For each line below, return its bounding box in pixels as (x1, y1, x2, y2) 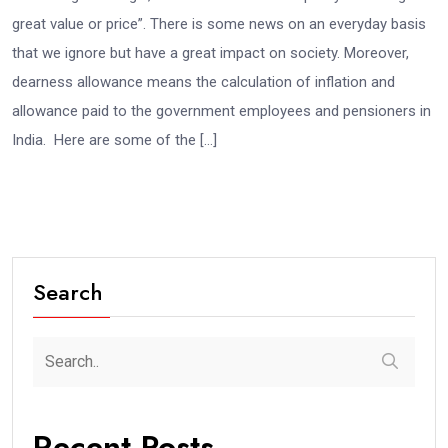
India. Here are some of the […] (12, 130, 217, 149)
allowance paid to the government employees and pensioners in (12, 101, 431, 120)
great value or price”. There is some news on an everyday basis (12, 14, 426, 33)
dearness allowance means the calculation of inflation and (12, 72, 395, 91)
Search (33, 275, 103, 308)
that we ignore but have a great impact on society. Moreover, (12, 43, 409, 62)
